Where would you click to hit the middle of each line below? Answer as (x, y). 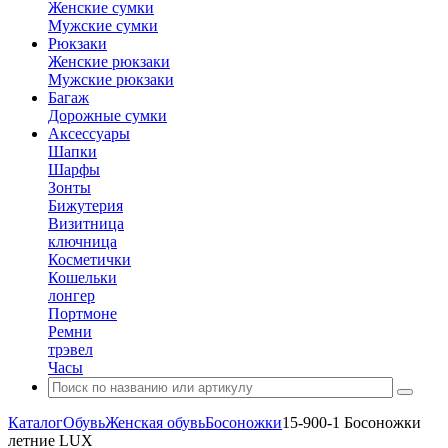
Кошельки (82, 277)
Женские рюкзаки (109, 61)
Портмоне (82, 313)
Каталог (35, 422)
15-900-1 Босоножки (351, 422)
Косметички (89, 259)
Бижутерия (85, 205)
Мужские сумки (103, 25)
